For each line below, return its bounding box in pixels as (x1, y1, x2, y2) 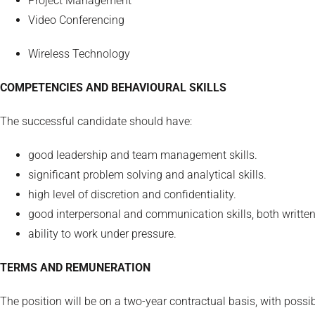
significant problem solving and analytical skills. (28, 167, 266, 181)
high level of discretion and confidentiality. (28, 187, 236, 201)
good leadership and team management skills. (28, 148, 257, 162)
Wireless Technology (28, 46, 130, 60)
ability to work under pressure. (28, 226, 176, 240)
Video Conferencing (28, 13, 124, 27)
